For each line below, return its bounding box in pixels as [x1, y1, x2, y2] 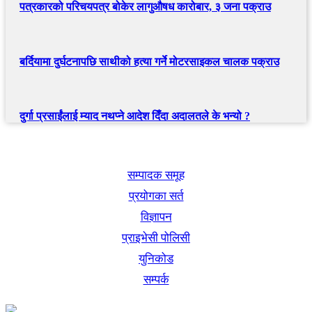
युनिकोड [139, 252, 173, 266]
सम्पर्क [143, 273, 169, 287]
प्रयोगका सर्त [128, 189, 184, 203]
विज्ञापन [140, 210, 172, 224]
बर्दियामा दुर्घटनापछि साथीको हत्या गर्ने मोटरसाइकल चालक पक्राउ [19, 55, 279, 68]
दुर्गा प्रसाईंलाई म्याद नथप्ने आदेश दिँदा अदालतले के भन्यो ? [19, 110, 250, 123]
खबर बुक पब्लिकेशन [100, 137, 212, 156]
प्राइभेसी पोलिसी [122, 231, 190, 245]
